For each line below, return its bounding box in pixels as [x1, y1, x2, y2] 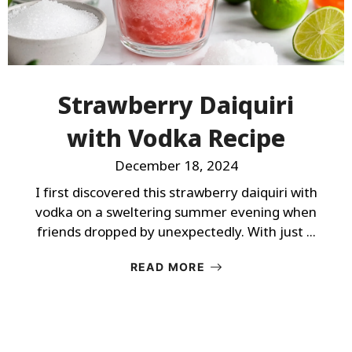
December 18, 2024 [114, 156, 238, 174]
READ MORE [130, 260, 206, 273]
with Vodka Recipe [67, 122, 285, 154]
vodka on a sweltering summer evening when [35, 203, 317, 221]
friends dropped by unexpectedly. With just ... [36, 222, 316, 240]
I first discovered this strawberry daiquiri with [35, 183, 317, 201]
